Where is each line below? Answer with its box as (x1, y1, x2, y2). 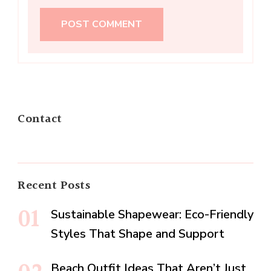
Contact (18, 109, 62, 129)
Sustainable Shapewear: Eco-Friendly (51, 206, 253, 223)
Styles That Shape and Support (51, 226, 224, 243)
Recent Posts (18, 176, 90, 196)
